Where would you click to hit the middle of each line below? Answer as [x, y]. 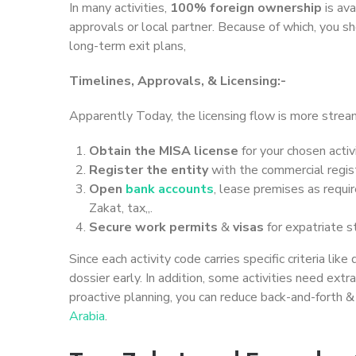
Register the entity [149, 170]
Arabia [87, 316]
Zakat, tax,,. [121, 208]
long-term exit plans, [128, 46]
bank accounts [170, 189]
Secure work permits [153, 227]
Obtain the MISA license [164, 151]
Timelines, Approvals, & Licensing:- [179, 81]
